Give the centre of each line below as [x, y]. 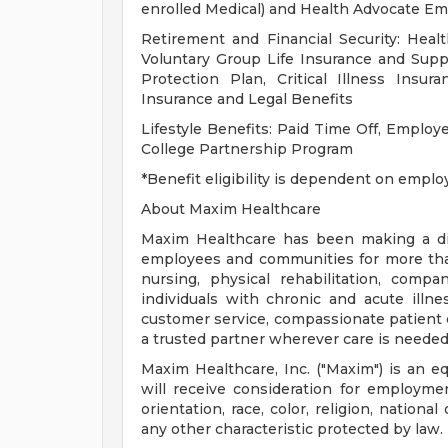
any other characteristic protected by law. [292, 429]
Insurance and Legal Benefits [247, 99]
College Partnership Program [247, 149]
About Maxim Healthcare [231, 209]
